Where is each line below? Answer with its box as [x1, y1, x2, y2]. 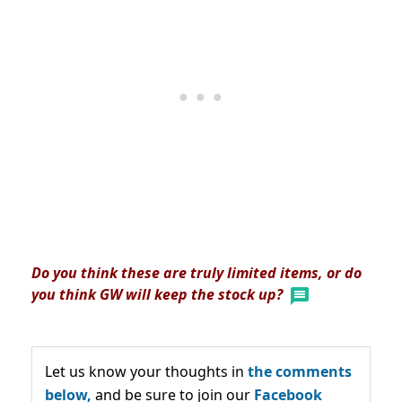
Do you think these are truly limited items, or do [31, 263, 362, 284]
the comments [248, 361, 352, 381]
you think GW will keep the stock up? [31, 284, 283, 305]
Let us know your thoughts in [45, 361, 248, 381]
